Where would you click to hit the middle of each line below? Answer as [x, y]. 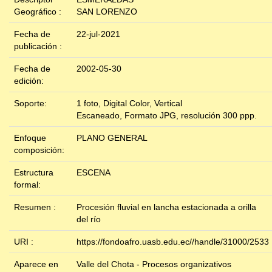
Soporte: [32, 104]
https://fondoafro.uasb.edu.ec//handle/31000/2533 [173, 242]
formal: [29, 185]
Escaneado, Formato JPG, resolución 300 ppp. [167, 116]
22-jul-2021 [98, 34]
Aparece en [36, 264]
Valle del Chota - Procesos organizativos [154, 264]
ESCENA [93, 173]
